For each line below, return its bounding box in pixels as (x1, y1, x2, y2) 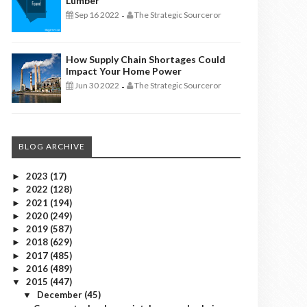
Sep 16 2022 (73, 10, 119, 20)
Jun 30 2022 (73, 80, 119, 90)
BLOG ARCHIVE (19, 141, 85, 151)
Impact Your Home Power (66, 65, 182, 77)
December (36, 289, 84, 301)
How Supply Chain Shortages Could (66, 53, 225, 65)
